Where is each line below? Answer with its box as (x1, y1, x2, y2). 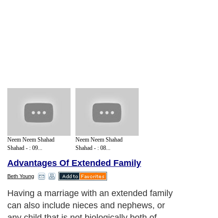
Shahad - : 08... (75, 144, 110, 151)
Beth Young (7, 173, 34, 180)
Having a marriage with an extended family (7, 188, 173, 199)
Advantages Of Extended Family (7, 158, 141, 168)
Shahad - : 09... (7, 144, 42, 151)
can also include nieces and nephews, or (7, 200, 165, 211)
